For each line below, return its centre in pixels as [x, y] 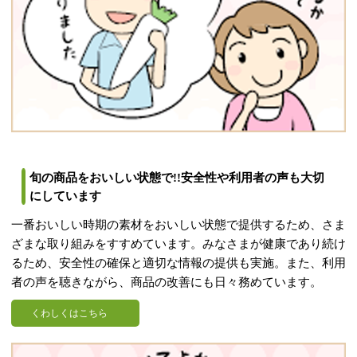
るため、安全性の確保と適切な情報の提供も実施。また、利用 [178, 263]
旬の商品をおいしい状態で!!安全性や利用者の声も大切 [177, 178]
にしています [66, 196]
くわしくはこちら [69, 314]
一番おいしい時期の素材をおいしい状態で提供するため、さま [178, 225]
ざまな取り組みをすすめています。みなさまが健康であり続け [178, 244]
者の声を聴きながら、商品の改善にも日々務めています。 [167, 282]
